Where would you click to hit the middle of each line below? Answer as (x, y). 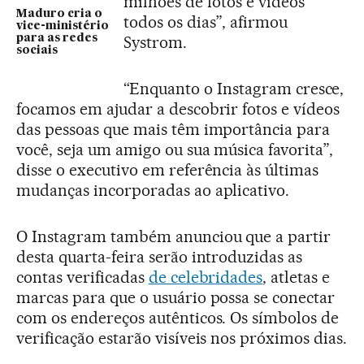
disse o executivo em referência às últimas (168, 170)
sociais (37, 51)
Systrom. (155, 43)
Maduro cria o (59, 14)
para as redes (57, 39)
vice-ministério (63, 26)
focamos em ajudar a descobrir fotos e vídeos (178, 109)
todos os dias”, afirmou (206, 22)
